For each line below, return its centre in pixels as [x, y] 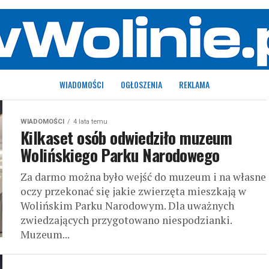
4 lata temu [90, 122]
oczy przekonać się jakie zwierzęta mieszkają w [133, 191]
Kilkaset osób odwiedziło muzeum [126, 138]
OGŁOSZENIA [141, 84]
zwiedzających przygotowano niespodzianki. [126, 220]
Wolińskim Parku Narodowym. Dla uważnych [127, 206]
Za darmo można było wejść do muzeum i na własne [143, 177]
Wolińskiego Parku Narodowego [120, 155]
